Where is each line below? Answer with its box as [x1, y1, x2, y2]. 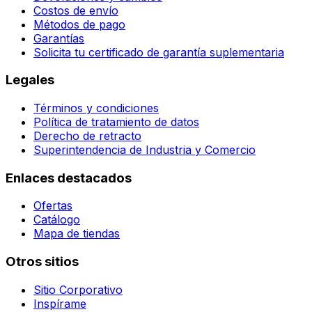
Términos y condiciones [33, 100, 159, 115]
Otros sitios [6, 253, 79, 270]
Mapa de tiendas [33, 226, 120, 241]
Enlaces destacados [6, 169, 132, 186]
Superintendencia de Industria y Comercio [33, 142, 256, 157]
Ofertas [33, 198, 72, 213]
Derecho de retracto [33, 128, 141, 143]
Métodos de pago [33, 17, 125, 31]
